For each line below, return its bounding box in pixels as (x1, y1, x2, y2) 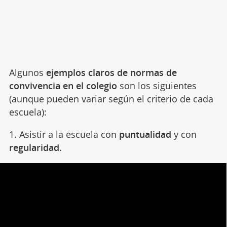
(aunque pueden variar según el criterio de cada (9, 93, 213, 105)
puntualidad (119, 128, 171, 141)
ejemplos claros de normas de (46, 66, 177, 79)
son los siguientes (117, 80, 197, 92)
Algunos (9, 66, 46, 79)
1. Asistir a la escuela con (9, 128, 119, 141)
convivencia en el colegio (9, 80, 117, 92)
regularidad (9, 141, 59, 154)
